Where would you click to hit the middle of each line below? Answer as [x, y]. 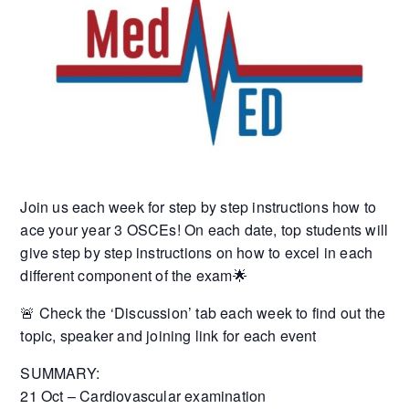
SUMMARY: [60, 373]
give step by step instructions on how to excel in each [197, 253]
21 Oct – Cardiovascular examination [143, 396]
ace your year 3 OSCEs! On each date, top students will [204, 230]
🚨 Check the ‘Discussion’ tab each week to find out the [203, 313]
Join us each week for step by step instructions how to [199, 207]
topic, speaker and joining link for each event [168, 336]
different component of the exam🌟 [134, 276]
